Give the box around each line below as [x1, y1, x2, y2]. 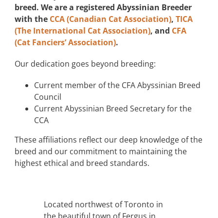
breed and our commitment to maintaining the [14, 145, 187, 157]
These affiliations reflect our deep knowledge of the [14, 134, 202, 145]
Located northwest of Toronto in [43, 199, 163, 210]
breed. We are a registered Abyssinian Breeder [14, 1, 192, 13]
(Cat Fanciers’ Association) [14, 36, 116, 48]
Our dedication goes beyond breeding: [14, 58, 156, 69]
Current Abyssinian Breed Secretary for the [34, 103, 192, 114]
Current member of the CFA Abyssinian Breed [34, 79, 200, 91]
